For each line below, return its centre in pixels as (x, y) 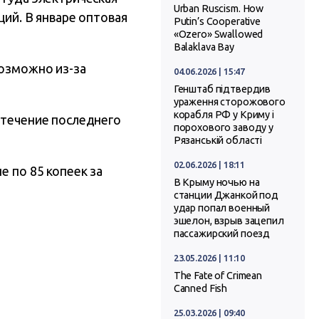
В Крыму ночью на (216, 183)
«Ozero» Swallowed (218, 35)
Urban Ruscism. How (219, 9)
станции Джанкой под (226, 195)
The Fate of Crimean (218, 276)
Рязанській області (218, 141)
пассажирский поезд (222, 234)
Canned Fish (200, 289)
